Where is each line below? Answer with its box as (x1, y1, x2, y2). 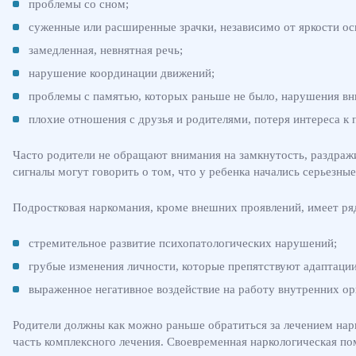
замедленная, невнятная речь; (29, 43, 183, 56)
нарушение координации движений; (29, 66, 215, 79)
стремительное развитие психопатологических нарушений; (29, 236, 337, 250)
